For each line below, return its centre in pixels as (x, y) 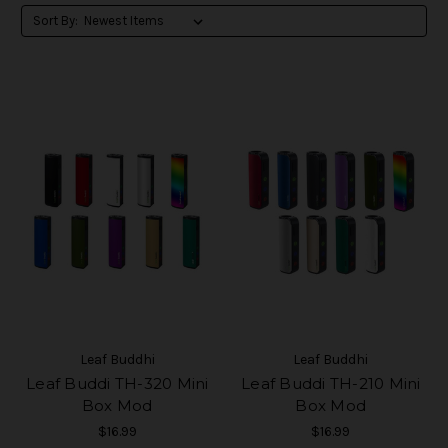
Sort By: (55, 20)
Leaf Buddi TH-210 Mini (331, 383)
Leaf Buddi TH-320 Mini (117, 383)
